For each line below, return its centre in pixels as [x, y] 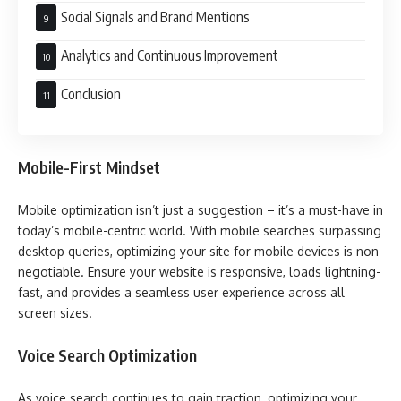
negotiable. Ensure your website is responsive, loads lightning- [199, 271]
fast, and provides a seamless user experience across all [181, 292]
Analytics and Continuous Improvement [170, 55]
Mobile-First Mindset [89, 167]
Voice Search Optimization [107, 355]
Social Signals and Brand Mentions [155, 17]
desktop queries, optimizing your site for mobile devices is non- [200, 251]
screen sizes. [55, 312]
